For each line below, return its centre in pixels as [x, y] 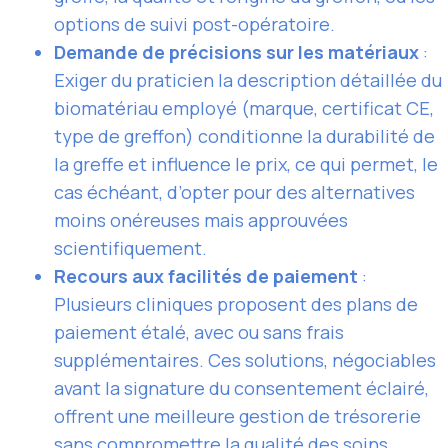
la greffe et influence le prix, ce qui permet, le [246, 163]
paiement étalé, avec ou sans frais [199, 331]
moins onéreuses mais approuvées [201, 219]
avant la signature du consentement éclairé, [241, 387]
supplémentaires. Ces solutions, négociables [245, 359]
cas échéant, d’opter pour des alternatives [234, 191]
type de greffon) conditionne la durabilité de [244, 135]
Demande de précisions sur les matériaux [236, 51]
